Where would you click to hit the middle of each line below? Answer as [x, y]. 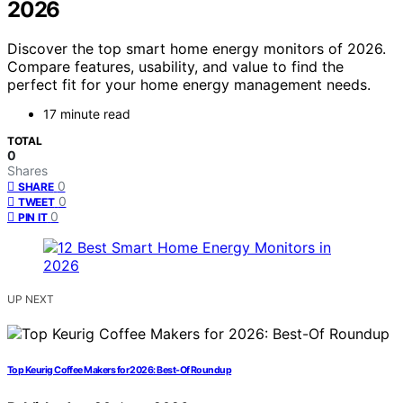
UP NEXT [31, 300]
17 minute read [87, 114]
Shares [27, 171]
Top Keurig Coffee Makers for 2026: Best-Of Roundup [120, 371]
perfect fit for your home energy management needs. [189, 85]
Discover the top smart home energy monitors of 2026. [197, 49]
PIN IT [33, 218]
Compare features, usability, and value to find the [175, 67]
